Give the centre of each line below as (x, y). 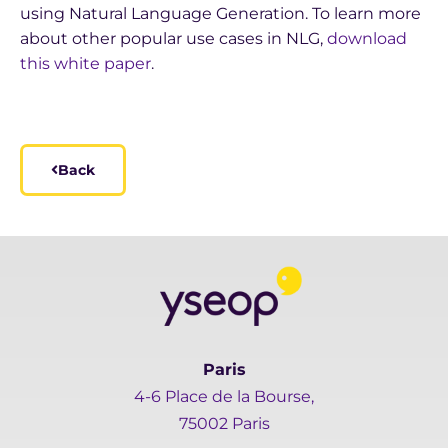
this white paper (85, 63)
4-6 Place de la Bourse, (224, 396)
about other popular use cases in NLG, (173, 38)
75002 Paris (224, 423)
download (367, 38)
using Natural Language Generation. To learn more (220, 13)
